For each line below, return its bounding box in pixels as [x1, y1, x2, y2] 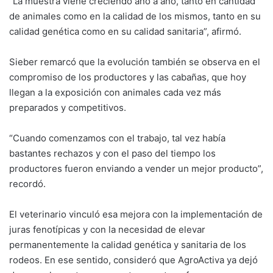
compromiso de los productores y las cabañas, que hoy [9, 71, 246, 83]
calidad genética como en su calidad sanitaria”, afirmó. [9, 26, 241, 38]
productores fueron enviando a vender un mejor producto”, [9, 163, 263, 175]
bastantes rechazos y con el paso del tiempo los [9, 147, 216, 160]
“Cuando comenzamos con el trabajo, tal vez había [9, 132, 225, 144]
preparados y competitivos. [9, 102, 126, 114]
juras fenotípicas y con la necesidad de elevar [9, 224, 205, 236]
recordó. [9, 178, 46, 190]
